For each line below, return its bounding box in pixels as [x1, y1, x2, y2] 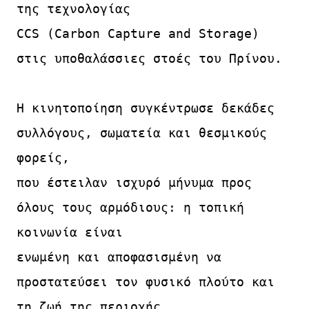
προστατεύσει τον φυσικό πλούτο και [17, 274, 275, 289]
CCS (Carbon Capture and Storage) [17, 26, 259, 41]
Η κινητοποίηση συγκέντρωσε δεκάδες [17, 100, 275, 115]
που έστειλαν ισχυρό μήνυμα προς [17, 175, 252, 190]
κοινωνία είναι [17, 224, 123, 239]
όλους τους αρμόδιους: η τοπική [17, 199, 244, 215]
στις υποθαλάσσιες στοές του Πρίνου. [17, 50, 282, 66]
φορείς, [17, 150, 70, 165]
